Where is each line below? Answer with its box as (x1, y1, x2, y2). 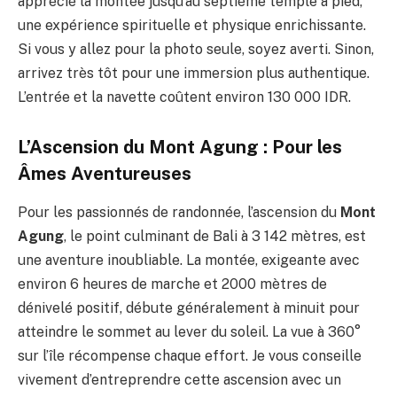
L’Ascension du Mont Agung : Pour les (18, 136, 342, 158)
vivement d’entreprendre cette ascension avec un (18, 371, 341, 389)
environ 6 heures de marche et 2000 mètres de (18, 276, 327, 293)
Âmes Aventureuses (18, 162, 191, 184)
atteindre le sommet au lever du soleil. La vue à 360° (18, 323, 361, 341)
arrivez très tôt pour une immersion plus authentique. (18, 65, 370, 82)
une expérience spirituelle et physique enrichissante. (18, 17, 366, 35)
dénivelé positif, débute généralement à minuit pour (18, 300, 360, 317)
